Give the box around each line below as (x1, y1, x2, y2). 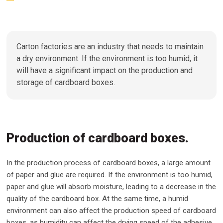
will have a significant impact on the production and (16, 66, 193, 75)
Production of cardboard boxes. (6, 131, 189, 145)
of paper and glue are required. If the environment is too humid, (6, 170, 213, 179)
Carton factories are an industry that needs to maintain (16, 42, 204, 51)
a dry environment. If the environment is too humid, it (16, 54, 198, 63)
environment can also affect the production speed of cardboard (6, 206, 217, 215)
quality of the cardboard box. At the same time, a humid (6, 194, 189, 203)
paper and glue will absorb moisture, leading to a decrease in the (6, 182, 217, 191)
